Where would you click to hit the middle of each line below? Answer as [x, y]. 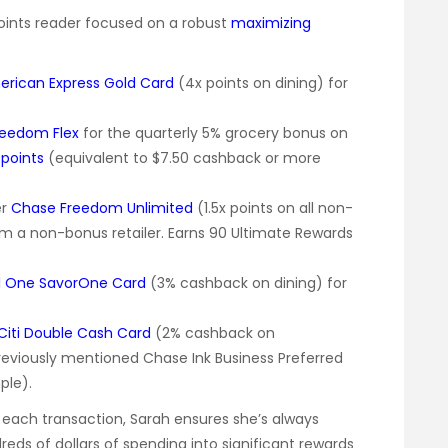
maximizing [271, 22]
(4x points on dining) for [261, 82]
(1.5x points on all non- [273, 207]
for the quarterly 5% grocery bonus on [213, 132]
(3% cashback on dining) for [246, 282]
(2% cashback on [213, 332]
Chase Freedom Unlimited [102, 207]
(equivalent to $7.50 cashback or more [182, 157]
